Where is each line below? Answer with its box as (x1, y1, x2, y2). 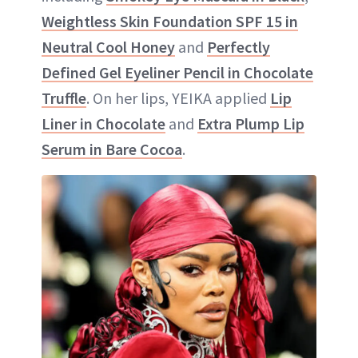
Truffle (42, 87, 86, 108)
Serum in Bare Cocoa (42, 138, 182, 159)
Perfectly (207, 36, 270, 57)
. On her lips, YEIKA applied (86, 87, 270, 108)
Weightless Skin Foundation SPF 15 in (42, 10, 298, 31)
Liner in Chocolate (42, 113, 165, 133)
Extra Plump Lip (197, 113, 304, 133)
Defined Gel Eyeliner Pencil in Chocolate (42, 62, 313, 82)
